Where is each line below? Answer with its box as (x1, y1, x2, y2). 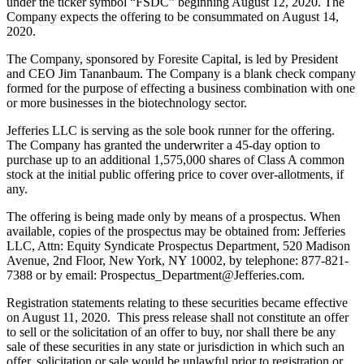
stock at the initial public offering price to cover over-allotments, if (6, 167, 344, 181)
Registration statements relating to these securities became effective (6, 295, 348, 310)
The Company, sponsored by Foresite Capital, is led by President (6, 51, 338, 66)
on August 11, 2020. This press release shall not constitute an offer (6, 310, 349, 324)
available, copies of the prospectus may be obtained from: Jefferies (6, 223, 345, 238)
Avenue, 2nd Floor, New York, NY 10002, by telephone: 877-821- (6, 253, 349, 267)
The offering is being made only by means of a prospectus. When (6, 209, 340, 223)
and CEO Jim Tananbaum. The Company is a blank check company (6, 66, 356, 80)
